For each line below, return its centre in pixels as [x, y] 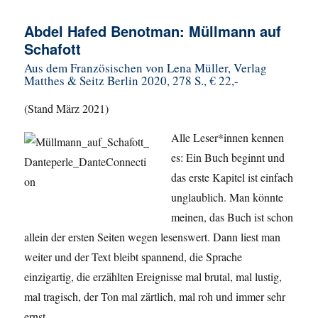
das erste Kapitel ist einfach [232, 177]
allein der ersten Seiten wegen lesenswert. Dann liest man [153, 236]
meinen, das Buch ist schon [232, 216]
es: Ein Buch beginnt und [228, 157]
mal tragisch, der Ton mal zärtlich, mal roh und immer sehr [155, 296]
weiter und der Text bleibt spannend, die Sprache [133, 256]
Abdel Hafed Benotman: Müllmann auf [153, 31]
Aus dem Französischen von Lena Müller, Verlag [146, 68]
